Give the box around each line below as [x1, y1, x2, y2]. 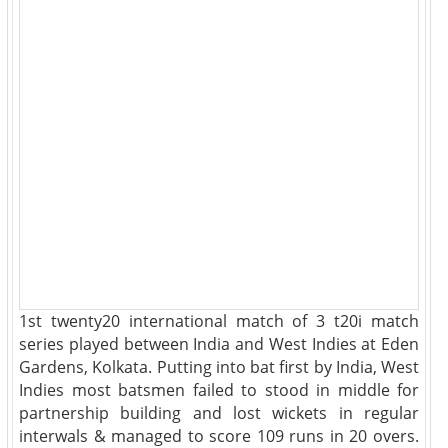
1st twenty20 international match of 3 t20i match [19, 310, 419, 332]
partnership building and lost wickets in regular [19, 402, 419, 424]
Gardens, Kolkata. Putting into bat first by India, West [19, 356, 419, 378]
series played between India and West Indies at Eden [19, 333, 419, 355]
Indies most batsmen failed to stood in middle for [19, 379, 419, 401]
